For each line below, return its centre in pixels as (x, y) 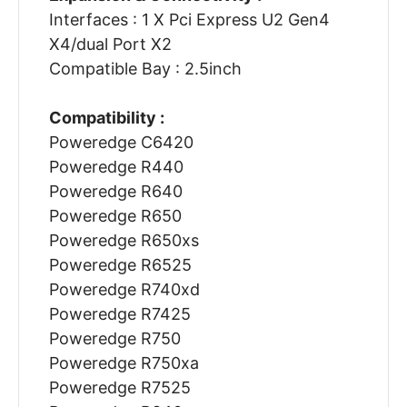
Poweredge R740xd (124, 290)
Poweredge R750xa (124, 363)
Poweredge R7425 (119, 314)
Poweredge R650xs (124, 241)
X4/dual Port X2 (110, 45)
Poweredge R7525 (119, 388)
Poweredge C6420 (121, 143)
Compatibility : (106, 118)
